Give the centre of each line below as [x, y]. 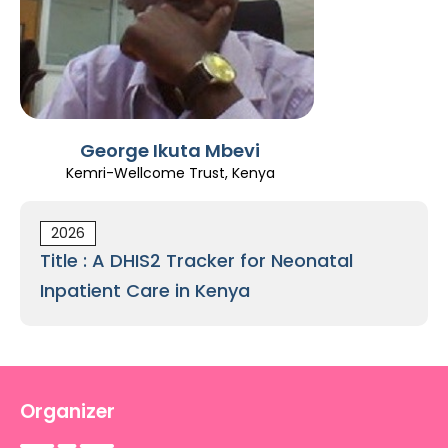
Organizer [67, 411]
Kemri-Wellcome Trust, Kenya [170, 173]
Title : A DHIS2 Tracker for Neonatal [196, 260]
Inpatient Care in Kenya [145, 290]
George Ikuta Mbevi [170, 150]
